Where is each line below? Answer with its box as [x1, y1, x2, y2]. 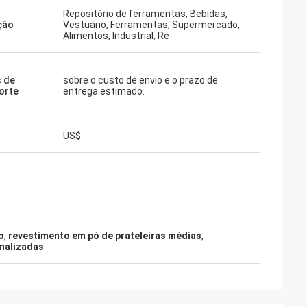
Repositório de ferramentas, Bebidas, [63, 8, 228, 19]
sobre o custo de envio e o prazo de [63, 75, 218, 86]
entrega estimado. [63, 86, 145, 97]
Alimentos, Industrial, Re [63, 30, 169, 41]
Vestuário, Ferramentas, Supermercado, [63, 19, 240, 30]
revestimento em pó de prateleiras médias [8, 230, 201, 241]
